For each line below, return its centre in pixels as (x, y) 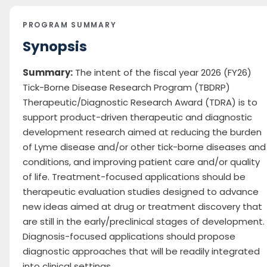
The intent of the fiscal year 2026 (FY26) (162, 73)
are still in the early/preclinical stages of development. (144, 222)
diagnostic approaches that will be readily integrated (141, 252)
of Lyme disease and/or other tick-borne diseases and (144, 147)
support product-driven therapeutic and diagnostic (137, 117)
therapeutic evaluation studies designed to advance (141, 192)
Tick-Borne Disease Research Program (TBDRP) (126, 88)
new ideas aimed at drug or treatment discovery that (142, 207)
